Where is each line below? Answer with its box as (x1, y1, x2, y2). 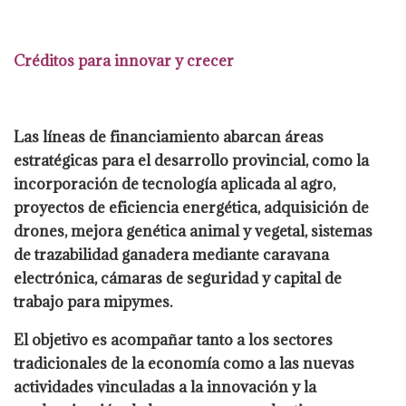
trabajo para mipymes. (14, 292, 172, 313)
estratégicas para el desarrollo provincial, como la (14, 150, 369, 171)
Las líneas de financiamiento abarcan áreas (14, 127, 324, 148)
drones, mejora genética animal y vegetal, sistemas (14, 221, 372, 242)
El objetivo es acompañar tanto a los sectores (14, 330, 333, 351)
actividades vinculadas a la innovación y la (14, 377, 316, 398)
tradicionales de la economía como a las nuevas (14, 353, 354, 374)
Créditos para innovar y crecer (14, 51, 234, 72)
